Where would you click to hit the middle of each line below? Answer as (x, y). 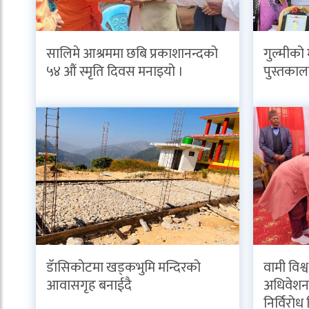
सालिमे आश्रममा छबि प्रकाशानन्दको (132, 53)
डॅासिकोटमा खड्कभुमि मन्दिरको (123, 267)
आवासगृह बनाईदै (89, 285)
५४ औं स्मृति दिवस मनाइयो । (115, 71)
